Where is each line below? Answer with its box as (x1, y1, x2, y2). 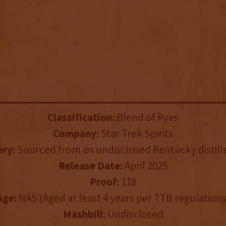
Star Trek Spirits (99, 127, 173, 141)
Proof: (90, 175, 119, 189)
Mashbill (63, 207, 103, 221)
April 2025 (123, 159, 167, 173)
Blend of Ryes (115, 110, 179, 125)
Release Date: (59, 159, 123, 173)
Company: (53, 127, 99, 141)
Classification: (47, 110, 115, 125)
